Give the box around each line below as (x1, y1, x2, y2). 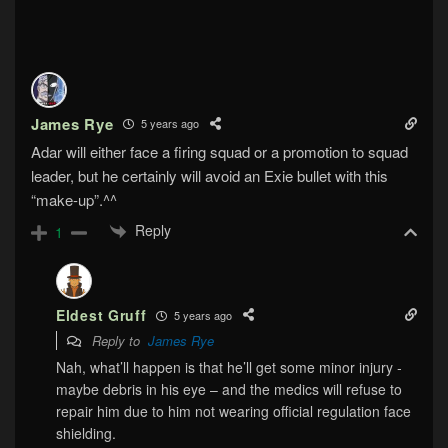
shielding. (56, 423, 116, 444)
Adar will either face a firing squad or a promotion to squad (31, 140, 408, 162)
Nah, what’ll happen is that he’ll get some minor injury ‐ (56, 357, 402, 378)
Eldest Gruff (56, 305, 147, 326)
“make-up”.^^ (31, 188, 117, 210)
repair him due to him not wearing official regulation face (56, 401, 411, 422)
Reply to (88, 331, 148, 351)
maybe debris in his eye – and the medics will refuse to (56, 379, 402, 400)
